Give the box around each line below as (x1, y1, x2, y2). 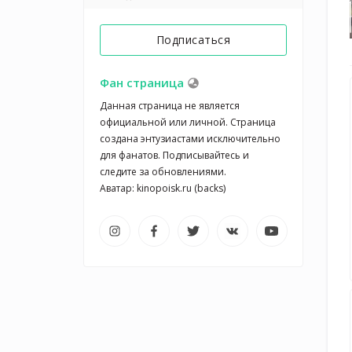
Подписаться (156, 32, 231, 47)
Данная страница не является (100, 99, 240, 112)
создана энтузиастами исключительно (100, 132, 280, 145)
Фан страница (100, 74, 184, 90)
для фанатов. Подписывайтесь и (100, 148, 249, 162)
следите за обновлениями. (100, 165, 226, 178)
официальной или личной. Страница (100, 115, 276, 129)
